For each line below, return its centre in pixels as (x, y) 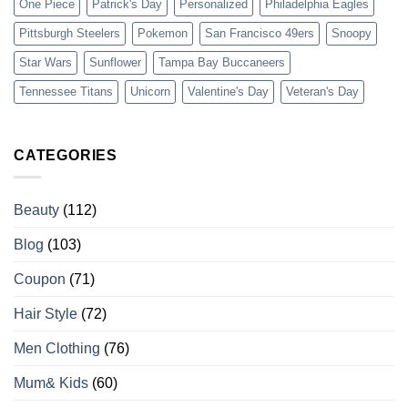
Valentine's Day (228, 91)
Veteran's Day (322, 91)
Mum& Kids (51, 383)
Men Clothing (57, 349)
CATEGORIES (66, 155)
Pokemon (163, 33)
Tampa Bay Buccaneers (222, 62)
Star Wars (46, 62)
